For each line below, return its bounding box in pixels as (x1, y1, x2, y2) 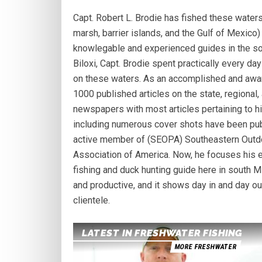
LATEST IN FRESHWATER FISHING (81, 227, 244, 239)
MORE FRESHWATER (174, 243, 237, 251)
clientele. (73, 195, 110, 206)
